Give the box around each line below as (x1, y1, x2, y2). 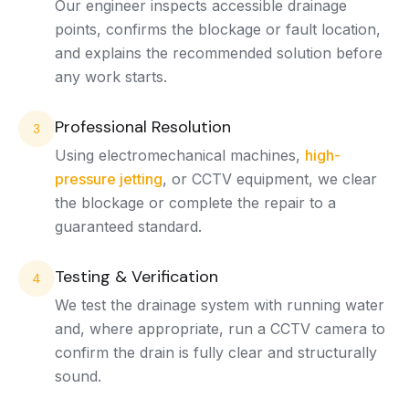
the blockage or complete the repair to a (55, 194, 336, 212)
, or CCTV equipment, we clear (163, 170, 377, 188)
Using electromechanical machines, (55, 146, 305, 164)
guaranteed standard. (55, 217, 202, 236)
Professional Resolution (55, 116, 231, 138)
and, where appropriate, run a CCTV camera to (55, 320, 385, 338)
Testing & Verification (55, 266, 218, 288)
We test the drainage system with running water (55, 296, 384, 314)
